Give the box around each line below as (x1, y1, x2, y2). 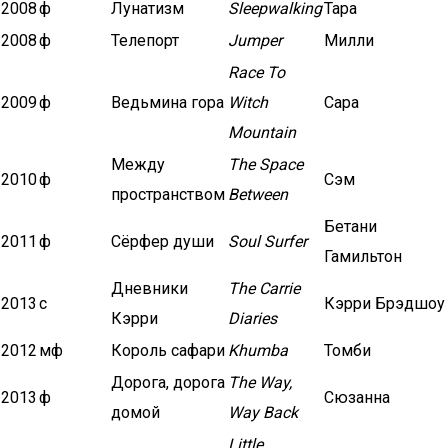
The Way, (228, 373, 292, 392)
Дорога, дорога (111, 373, 225, 392)
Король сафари (111, 341, 225, 360)
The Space (228, 155, 303, 174)
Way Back (228, 403, 298, 422)
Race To (228, 63, 285, 82)
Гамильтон (324, 247, 402, 266)
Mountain (228, 123, 296, 142)
